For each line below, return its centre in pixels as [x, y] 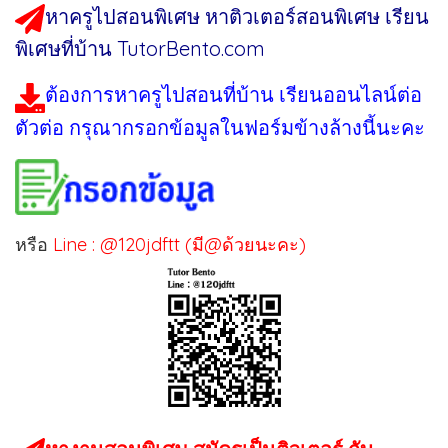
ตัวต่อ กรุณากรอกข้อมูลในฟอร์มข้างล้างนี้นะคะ [220, 127]
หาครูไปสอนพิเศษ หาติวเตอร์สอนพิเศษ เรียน [237, 16]
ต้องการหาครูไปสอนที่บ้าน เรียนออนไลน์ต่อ [233, 95]
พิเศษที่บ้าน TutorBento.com [140, 49]
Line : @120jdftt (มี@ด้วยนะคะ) [179, 244]
